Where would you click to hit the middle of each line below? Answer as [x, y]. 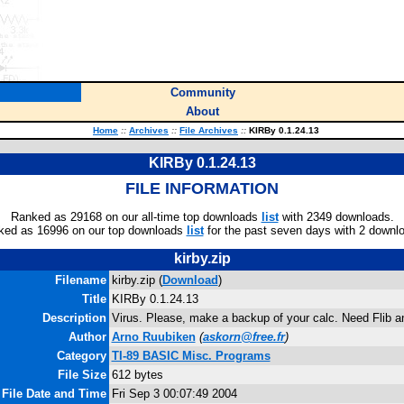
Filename [80, 280]
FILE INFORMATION [202, 188]
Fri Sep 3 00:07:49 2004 [174, 394]
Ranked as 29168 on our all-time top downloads [136, 217]
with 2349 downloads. [336, 217]
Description [74, 318]
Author [87, 337]
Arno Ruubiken [153, 337]
